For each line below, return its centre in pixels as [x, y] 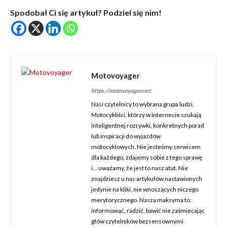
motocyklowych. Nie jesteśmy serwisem [146, 147]
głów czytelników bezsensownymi [137, 221]
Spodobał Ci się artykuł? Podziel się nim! [86, 12]
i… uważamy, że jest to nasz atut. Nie [140, 168]
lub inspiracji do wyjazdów [126, 136]
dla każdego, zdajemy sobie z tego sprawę [147, 157]
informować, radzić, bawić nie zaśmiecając [148, 211]
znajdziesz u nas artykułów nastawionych [147, 179]
